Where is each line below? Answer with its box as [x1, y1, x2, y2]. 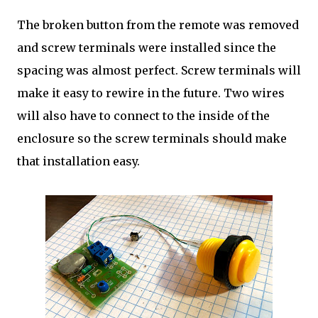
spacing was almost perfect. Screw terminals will [17, 63, 301, 77]
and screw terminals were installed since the [17, 40, 276, 55]
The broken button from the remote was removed [17, 18, 299, 32]
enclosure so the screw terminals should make [17, 131, 287, 146]
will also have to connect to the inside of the [17, 109, 270, 123]
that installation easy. [17, 154, 140, 168]
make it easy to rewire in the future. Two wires [17, 86, 285, 100]
